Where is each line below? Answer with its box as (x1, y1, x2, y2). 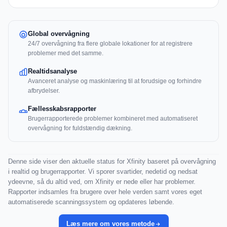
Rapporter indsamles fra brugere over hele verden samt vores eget (8, 188, 202, 196)
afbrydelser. (28, 87, 60, 95)
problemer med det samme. (28, 50, 103, 57)
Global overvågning (28, 30, 90, 38)
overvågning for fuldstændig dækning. (28, 125, 132, 132)
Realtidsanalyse (28, 67, 77, 75)
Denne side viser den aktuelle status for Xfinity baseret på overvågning (8, 158, 216, 166)
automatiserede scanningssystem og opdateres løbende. (8, 198, 174, 206)
